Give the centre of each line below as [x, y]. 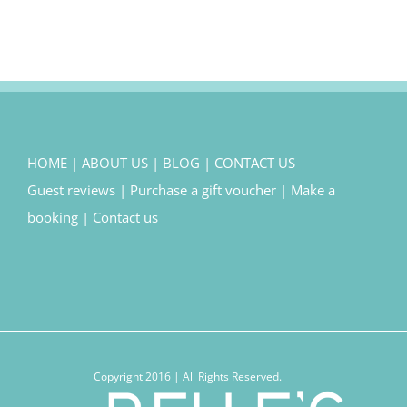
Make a [313, 190]
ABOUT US [115, 163]
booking [53, 218]
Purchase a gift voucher [203, 190]
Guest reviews [71, 190]
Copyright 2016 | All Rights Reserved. [203, 377]
